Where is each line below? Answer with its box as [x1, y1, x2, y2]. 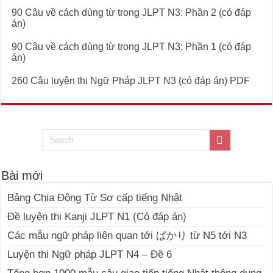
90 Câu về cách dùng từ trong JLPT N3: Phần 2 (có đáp [12, 7, 252, 18]
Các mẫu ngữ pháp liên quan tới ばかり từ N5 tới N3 [7, 230, 247, 242]
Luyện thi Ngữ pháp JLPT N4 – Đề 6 [7, 249, 172, 261]
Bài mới [1, 169, 43, 183]
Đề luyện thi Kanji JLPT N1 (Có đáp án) [7, 211, 187, 223]
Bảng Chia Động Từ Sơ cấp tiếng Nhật [7, 192, 183, 204]
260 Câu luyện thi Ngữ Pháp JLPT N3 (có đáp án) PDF [12, 76, 250, 87]
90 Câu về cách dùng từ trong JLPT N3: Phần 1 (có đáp [12, 41, 252, 52]
